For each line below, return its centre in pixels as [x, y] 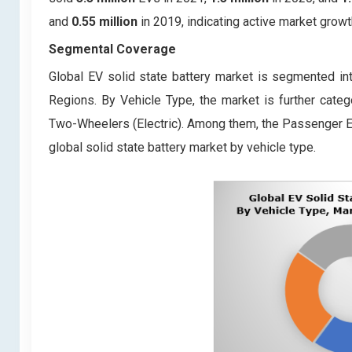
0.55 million [104, 21]
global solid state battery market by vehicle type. [182, 147]
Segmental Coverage [112, 49]
